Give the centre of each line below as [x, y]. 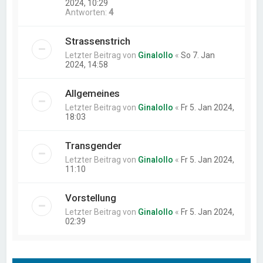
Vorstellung [91, 198]
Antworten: [87, 12]
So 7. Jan [198, 55]
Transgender [94, 146]
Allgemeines [93, 93]
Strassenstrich [98, 41]
